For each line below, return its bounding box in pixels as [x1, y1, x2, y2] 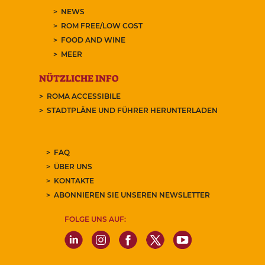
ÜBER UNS [54, 162, 92, 172]
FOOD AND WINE [60, 35, 125, 45]
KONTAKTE [54, 176, 94, 186]
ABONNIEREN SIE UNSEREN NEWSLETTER [54, 190, 210, 200]
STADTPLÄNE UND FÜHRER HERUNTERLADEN [46, 106, 218, 115]
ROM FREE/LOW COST [60, 21, 143, 31]
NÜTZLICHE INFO [38, 72, 119, 85]
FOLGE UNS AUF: [64, 215, 126, 224]
